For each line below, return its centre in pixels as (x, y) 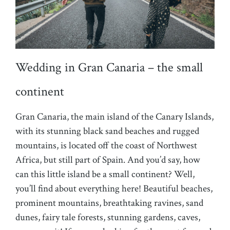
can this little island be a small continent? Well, (105, 175)
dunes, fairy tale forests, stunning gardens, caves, (108, 218)
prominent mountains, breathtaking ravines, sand (109, 203)
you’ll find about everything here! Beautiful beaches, (114, 189)
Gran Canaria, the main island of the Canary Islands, (114, 117)
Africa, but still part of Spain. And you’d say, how (108, 160)
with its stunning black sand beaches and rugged (107, 131)
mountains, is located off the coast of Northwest (106, 146)
